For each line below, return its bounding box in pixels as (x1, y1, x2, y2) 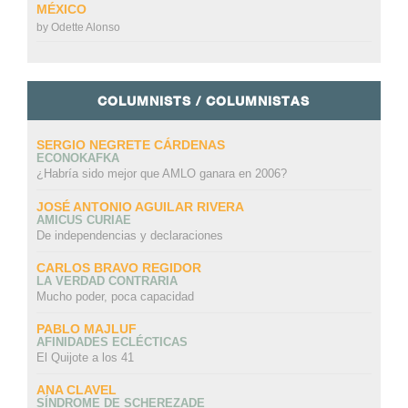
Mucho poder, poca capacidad (36, 289, 194, 303)
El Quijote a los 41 (36, 351, 134, 365)
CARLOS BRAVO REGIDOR (36, 260, 201, 275)
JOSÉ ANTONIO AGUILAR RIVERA (36, 199, 244, 214)
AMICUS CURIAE (36, 212, 131, 227)
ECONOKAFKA (36, 151, 119, 166)
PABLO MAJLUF (36, 321, 137, 337)
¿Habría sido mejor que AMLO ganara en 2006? (36, 167, 287, 181)
